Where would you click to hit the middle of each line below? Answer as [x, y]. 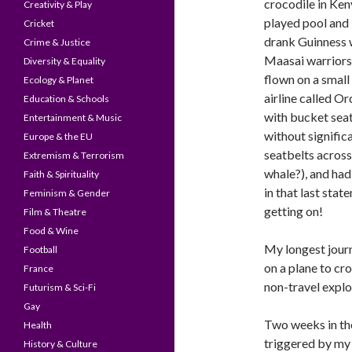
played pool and [306, 22]
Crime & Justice [57, 42]
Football [40, 249]
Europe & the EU [58, 136]
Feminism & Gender [67, 193]
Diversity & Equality [64, 61]
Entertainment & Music [73, 117]
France [38, 268]
